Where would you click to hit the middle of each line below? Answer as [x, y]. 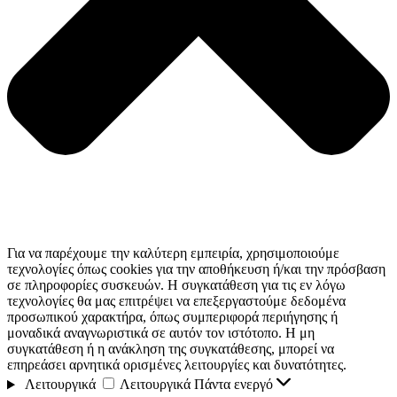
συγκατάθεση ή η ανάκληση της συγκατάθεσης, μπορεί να [171, 349]
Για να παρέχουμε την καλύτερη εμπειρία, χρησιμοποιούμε [173, 253]
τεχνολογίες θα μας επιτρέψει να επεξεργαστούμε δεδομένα [176, 301]
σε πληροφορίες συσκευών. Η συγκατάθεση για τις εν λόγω [176, 285]
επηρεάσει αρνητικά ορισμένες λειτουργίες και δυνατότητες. [177, 365]
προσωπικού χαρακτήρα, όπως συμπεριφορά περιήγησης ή [172, 317]
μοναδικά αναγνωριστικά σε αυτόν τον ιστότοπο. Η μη [161, 333]
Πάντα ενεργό [235, 385]
